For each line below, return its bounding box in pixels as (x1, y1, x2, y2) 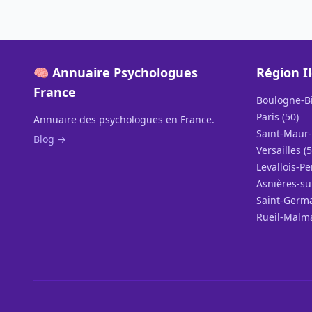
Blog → (33, 132, 66, 146)
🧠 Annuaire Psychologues (33, 64, 198, 81)
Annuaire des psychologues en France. (33, 113, 214, 126)
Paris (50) (256, 110, 299, 123)
